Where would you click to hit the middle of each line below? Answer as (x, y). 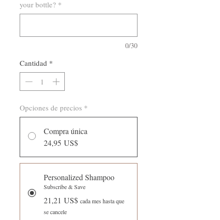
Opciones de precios (51, 108)
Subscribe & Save (65, 187)
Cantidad (33, 63)
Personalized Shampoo (79, 177)
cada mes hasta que (102, 201)
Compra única (66, 131)
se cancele (55, 212)
